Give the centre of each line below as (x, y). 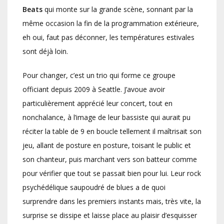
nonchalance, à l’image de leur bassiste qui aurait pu (106, 117)
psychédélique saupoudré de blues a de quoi (94, 187)
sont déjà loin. (45, 51)
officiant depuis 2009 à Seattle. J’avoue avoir (94, 89)
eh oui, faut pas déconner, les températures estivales (108, 37)
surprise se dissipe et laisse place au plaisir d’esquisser (110, 215)
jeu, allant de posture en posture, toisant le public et (107, 145)
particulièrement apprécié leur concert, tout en (97, 103)
